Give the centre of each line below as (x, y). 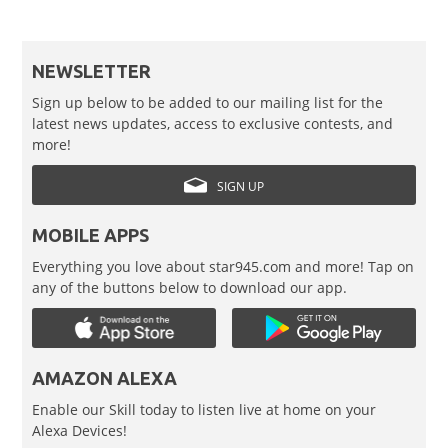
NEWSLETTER (92, 70)
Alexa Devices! (80, 430)
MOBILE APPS (91, 234)
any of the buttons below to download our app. (190, 287)
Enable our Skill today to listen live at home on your (204, 409)
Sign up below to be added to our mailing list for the (208, 102)
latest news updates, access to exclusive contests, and (213, 123)
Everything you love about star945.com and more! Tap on (223, 266)
